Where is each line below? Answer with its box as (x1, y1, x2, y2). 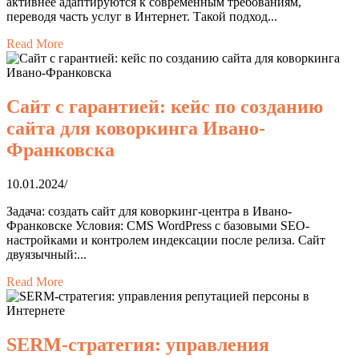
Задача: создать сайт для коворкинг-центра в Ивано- (6, 204, 292, 219)
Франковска (6, 139, 115, 161)
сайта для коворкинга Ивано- (6, 118, 265, 139)
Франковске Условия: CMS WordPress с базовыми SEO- (6, 219, 309, 233)
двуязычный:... (6, 248, 87, 262)
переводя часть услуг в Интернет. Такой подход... (6, 10, 277, 24)
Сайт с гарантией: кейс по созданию (6, 96, 323, 118)
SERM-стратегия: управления (6, 334, 269, 356)
